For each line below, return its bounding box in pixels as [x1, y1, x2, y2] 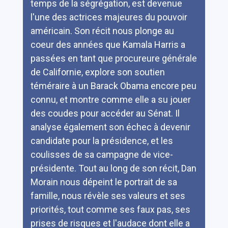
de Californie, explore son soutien [30, 66, 165, 77]
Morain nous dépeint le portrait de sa [30, 176, 177, 187]
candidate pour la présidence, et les [30, 135, 173, 146]
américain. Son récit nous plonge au [30, 25, 174, 36]
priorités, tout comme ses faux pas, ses [30, 204, 190, 215]
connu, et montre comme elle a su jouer [30, 94, 191, 105]
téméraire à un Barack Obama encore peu [30, 80, 196, 91]
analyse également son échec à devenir [30, 121, 190, 132]
